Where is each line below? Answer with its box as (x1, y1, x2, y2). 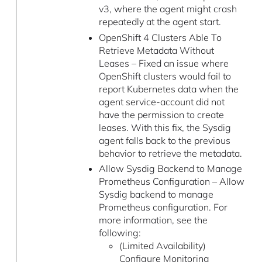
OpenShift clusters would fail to (98, 70, 231, 82)
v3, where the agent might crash (98, 2, 237, 15)
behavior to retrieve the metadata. (98, 147, 242, 159)
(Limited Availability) (119, 240, 206, 252)
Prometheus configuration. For (98, 201, 227, 213)
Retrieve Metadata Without (98, 44, 214, 56)
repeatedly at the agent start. (98, 15, 221, 27)
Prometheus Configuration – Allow (98, 175, 244, 188)
